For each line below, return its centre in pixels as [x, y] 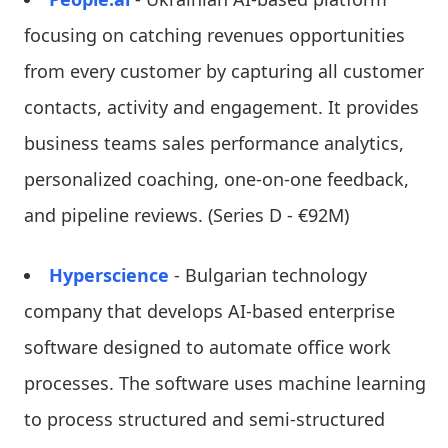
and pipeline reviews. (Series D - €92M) [186, 214]
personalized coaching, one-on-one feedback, [216, 178]
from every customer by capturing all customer [224, 70]
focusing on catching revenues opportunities [214, 34]
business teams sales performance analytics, [214, 142]
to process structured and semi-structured [204, 418]
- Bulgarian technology [268, 274]
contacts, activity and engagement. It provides [221, 106]
